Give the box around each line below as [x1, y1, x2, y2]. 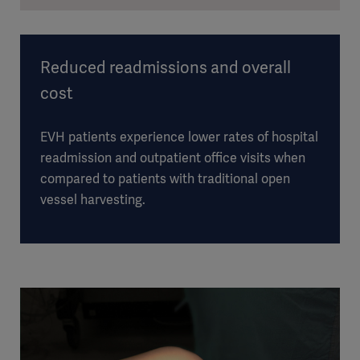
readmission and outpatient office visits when [40, 149, 305, 167]
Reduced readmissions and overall [40, 57, 291, 79]
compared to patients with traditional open [40, 170, 290, 188]
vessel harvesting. [40, 191, 145, 209]
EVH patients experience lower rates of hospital [40, 129, 318, 146]
